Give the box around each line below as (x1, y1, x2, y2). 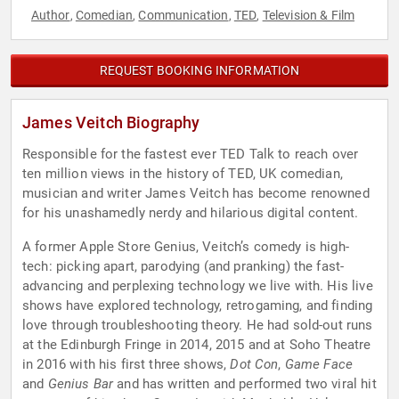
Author (30, 8, 70, 23)
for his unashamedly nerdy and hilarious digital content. (22, 205, 359, 222)
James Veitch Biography (22, 113, 200, 133)
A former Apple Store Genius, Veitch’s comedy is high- (22, 239, 349, 256)
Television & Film (262, 8, 355, 23)
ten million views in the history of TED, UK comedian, (22, 166, 343, 183)
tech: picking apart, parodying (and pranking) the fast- (22, 258, 345, 275)
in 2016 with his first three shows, (22, 356, 231, 373)
